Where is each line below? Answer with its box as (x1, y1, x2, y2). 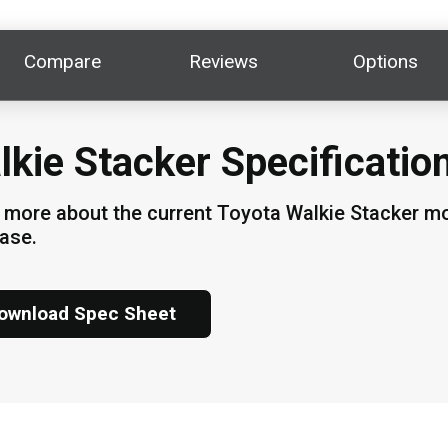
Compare (24, 50, 102, 73)
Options (352, 50, 418, 73)
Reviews (189, 50, 259, 73)
